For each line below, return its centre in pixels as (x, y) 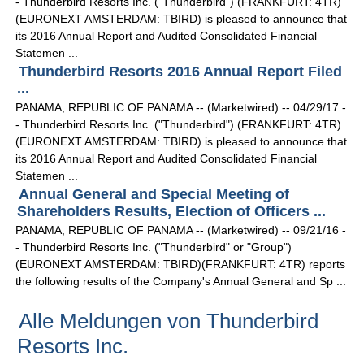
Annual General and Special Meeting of (154, 195)
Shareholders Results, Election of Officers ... (172, 212)
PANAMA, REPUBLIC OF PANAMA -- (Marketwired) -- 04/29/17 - (181, 108)
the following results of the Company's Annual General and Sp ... (181, 282)
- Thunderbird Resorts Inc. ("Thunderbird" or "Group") (154, 247)
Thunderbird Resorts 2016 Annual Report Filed (181, 72)
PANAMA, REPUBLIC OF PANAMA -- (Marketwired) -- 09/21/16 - (181, 230)
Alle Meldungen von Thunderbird (169, 321)
